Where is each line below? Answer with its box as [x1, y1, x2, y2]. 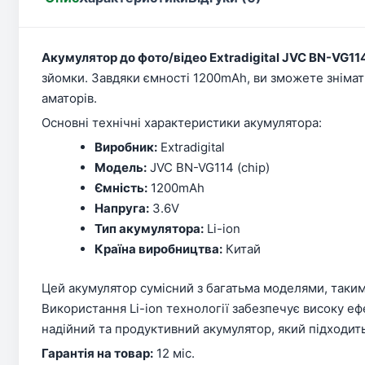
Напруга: [95, 200, 149, 216]
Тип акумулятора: [95, 221, 204, 236]
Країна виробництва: [95, 241, 222, 257]
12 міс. [153, 345, 195, 361]
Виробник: [95, 139, 157, 155]
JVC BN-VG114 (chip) [147, 160, 270, 175]
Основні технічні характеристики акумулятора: [42, 115, 322, 130]
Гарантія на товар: [42, 345, 153, 361]
